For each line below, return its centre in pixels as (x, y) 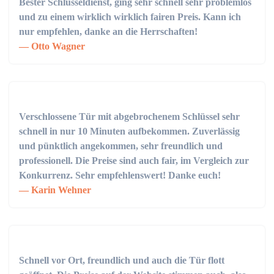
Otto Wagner (57, 46)
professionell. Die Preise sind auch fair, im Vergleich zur (134, 161)
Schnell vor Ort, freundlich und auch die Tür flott (122, 260)
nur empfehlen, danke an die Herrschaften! (108, 31)
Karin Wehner (60, 190)
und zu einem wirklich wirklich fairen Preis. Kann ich (130, 17)
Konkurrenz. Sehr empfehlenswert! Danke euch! (120, 175)
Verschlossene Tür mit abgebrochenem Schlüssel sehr (129, 117)
